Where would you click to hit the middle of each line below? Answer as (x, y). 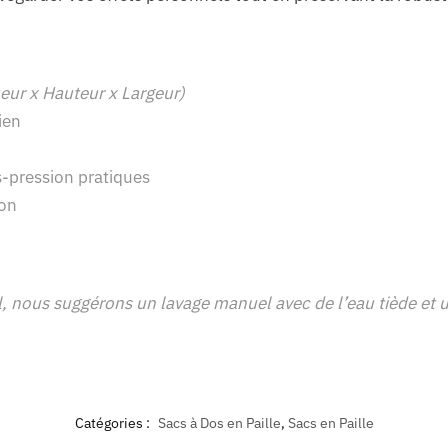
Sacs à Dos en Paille (219, 423)
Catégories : (113, 423)
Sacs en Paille (330, 423)
